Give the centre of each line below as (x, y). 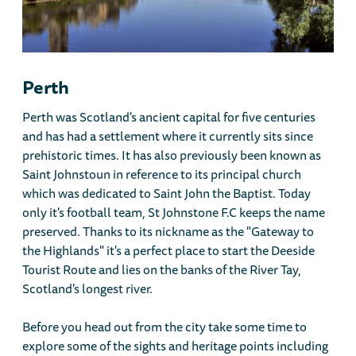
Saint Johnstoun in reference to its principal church (162, 174)
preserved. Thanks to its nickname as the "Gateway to (168, 231)
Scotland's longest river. (88, 288)
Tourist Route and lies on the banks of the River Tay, (162, 269)
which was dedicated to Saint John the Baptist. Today (167, 193)
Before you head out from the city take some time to (165, 326)
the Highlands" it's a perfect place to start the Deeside (169, 250)
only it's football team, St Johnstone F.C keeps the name (174, 212)
